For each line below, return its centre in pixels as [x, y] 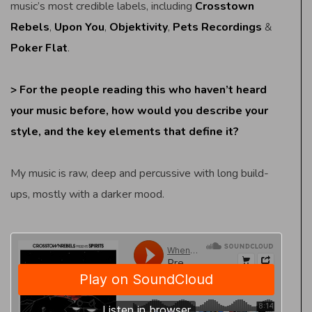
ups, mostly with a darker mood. [87, 194]
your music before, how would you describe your [139, 110]
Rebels [30, 27]
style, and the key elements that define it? [125, 131]
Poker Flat [39, 48]
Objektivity [139, 27]
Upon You [79, 27]
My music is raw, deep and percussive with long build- [140, 173]
